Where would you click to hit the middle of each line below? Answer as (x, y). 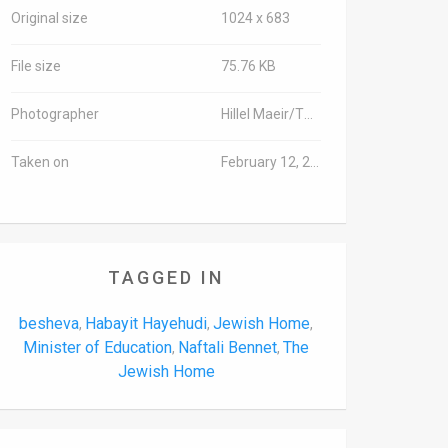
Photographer (55, 114)
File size (36, 66)
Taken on (40, 162)
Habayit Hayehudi (146, 323)
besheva (49, 323)
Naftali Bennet (227, 347)
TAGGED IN (166, 277)
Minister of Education (97, 347)
